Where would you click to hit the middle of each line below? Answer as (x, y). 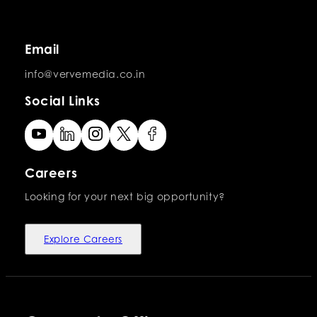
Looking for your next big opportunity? (125, 197)
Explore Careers (83, 240)
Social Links (63, 101)
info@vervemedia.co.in (85, 74)
